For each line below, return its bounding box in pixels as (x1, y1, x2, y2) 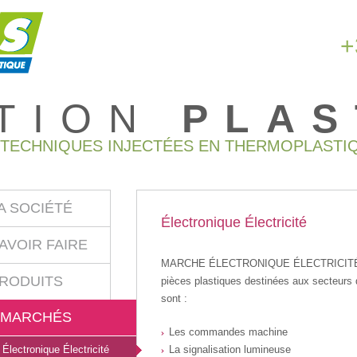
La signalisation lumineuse (168, 343, 291, 355)
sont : (160, 292, 187, 304)
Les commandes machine (168, 326, 288, 338)
